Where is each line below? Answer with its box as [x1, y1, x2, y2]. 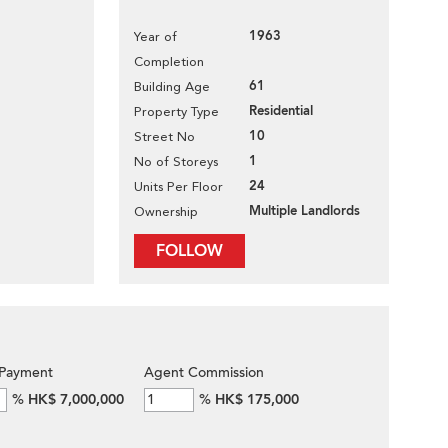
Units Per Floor [134, 179, 223, 194]
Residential [249, 102, 313, 120]
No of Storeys [134, 154, 218, 169]
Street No [134, 129, 195, 144]
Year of [134, 29, 177, 44]
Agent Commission [144, 363, 264, 382]
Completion [134, 54, 204, 69]
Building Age [134, 79, 210, 94]
